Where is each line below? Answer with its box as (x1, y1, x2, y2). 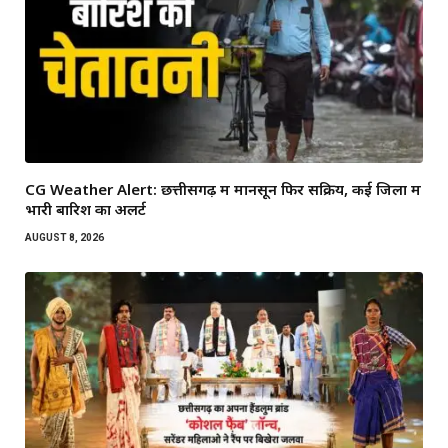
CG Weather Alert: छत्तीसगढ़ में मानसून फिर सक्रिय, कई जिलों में (25, 179, 421, 200)
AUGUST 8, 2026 (25, 232, 104, 244)
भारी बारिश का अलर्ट (25, 199, 146, 220)
